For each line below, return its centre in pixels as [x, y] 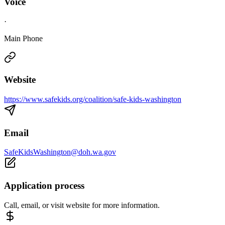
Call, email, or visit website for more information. [82, 205]
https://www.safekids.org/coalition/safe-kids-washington [93, 99]
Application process [44, 186]
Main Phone [23, 38]
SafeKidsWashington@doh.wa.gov [60, 152]
